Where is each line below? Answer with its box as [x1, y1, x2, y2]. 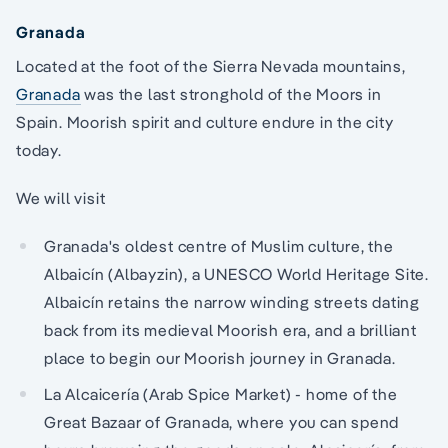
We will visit [16, 187, 106, 208]
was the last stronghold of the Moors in [80, 83, 382, 104]
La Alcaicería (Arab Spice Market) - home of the [44, 383, 398, 404]
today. [16, 139, 62, 160]
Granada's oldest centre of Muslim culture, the [44, 235, 394, 256]
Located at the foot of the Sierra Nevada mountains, [16, 55, 406, 76]
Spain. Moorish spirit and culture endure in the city [16, 111, 394, 132]
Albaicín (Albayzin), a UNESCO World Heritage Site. [44, 263, 429, 284]
